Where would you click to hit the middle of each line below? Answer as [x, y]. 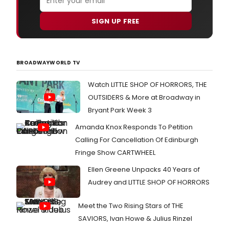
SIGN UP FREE [116, 21]
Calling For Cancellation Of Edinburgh [137, 140]
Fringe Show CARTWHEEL [115, 153]
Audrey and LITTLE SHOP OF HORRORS [149, 182]
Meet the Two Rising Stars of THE [131, 205]
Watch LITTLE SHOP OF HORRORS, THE [147, 85]
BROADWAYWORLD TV [48, 63]
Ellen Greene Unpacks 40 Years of [144, 170]
